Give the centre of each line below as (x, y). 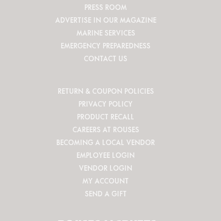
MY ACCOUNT (106, 181)
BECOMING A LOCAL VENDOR (106, 142)
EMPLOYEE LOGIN (106, 155)
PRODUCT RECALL (106, 117)
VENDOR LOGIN (106, 168)
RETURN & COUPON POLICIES (106, 91)
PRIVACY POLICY (106, 104)
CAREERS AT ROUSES (106, 129)
